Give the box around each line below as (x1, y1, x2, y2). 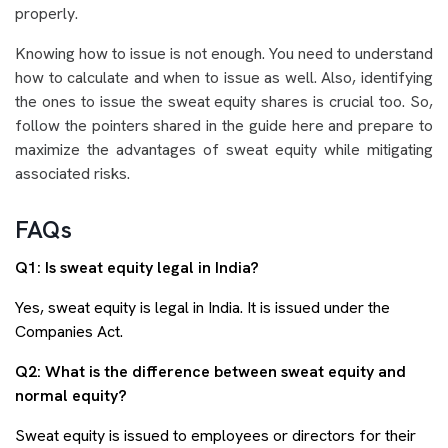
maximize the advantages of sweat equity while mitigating (15, 139, 433, 161)
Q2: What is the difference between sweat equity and (15, 361, 406, 383)
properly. (15, 3, 78, 25)
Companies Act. (15, 321, 123, 343)
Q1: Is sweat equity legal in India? (15, 257, 259, 279)
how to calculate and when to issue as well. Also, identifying (15, 67, 433, 89)
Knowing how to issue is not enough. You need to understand (15, 43, 433, 65)
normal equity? (15, 385, 127, 407)
